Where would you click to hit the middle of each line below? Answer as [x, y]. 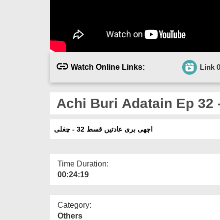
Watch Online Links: [108, 67]
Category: [74, 205]
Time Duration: [83, 164]
